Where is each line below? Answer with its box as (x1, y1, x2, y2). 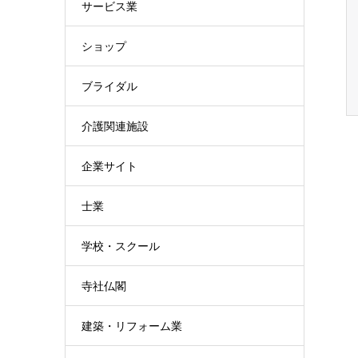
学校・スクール (82, 240, 160, 253)
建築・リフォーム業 (82, 320, 182, 332)
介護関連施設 (82, 120, 149, 133)
